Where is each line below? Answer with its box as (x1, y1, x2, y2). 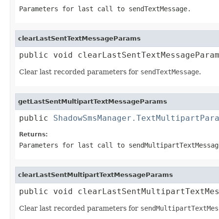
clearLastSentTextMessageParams (18, 34, 141, 42)
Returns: (19, 131, 48, 138)
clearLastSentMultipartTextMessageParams (18, 171, 173, 178)
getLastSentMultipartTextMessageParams (18, 97, 167, 105)
